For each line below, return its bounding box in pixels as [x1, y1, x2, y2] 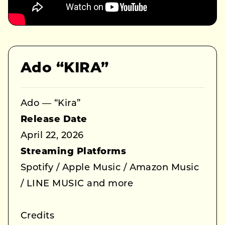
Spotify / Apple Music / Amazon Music [21, 163, 199, 173]
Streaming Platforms [21, 147, 127, 157]
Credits [21, 211, 55, 221]
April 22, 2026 [21, 131, 84, 141]
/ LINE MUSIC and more [21, 179, 134, 189]
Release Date [21, 115, 87, 125]
